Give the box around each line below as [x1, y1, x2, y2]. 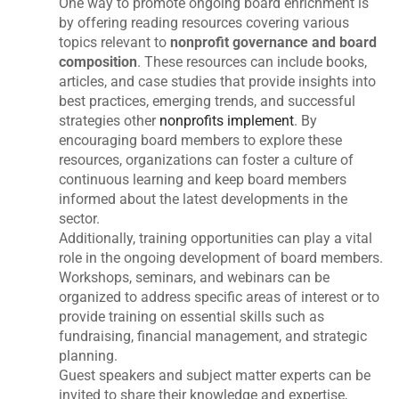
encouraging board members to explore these [59, 132, 343, 150]
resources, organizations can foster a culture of [59, 151, 354, 169]
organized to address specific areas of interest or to [59, 289, 380, 306]
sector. [59, 210, 101, 228]
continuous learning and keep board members [59, 171, 347, 189]
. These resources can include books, [137, 53, 368, 71]
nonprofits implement [159, 112, 295, 130]
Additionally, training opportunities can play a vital [59, 230, 373, 248]
